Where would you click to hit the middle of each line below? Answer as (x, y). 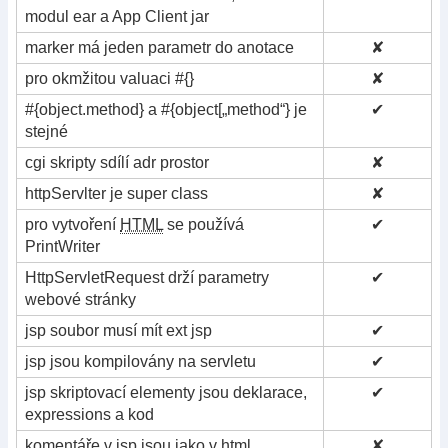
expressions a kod (89, 414)
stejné (46, 131)
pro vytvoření (72, 224)
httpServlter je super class (116, 193)
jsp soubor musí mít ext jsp (118, 330)
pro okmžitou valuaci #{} (109, 78)
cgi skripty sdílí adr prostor (117, 162)
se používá (203, 224)
